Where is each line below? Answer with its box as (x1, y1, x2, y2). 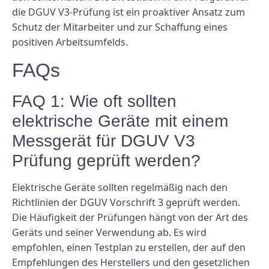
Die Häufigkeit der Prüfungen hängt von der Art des (12, 210, 248, 224)
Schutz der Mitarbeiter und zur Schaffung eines (12, 20, 228, 34)
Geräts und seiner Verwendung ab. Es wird (12, 225, 207, 239)
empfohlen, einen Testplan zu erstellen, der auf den (12, 240, 246, 254)
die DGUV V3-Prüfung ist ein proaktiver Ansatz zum (12, 5, 245, 19)
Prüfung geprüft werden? (12, 151, 201, 170)
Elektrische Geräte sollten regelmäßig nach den (12, 180, 228, 194)
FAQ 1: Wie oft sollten (12, 91, 177, 110)
